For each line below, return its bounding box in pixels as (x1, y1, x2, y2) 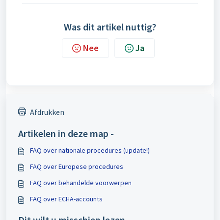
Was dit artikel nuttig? (64, 21, 156, 33)
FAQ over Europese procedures (30, 162, 123, 171)
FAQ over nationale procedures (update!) (30, 146, 150, 155)
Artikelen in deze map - (18, 127, 114, 139)
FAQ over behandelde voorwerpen (30, 178, 132, 187)
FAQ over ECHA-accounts (30, 194, 103, 203)
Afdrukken (30, 107, 64, 117)
